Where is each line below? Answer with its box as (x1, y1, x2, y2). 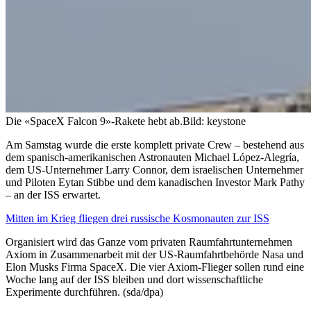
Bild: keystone (183, 115, 246, 127)
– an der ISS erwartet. (6, 188, 101, 201)
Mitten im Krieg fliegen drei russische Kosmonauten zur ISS (6, 212, 269, 224)
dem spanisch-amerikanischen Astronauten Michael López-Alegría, (6, 151, 299, 163)
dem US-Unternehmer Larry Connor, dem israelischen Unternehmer (6, 163, 303, 176)
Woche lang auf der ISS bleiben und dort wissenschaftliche (6, 273, 263, 285)
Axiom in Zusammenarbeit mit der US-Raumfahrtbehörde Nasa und (6, 248, 303, 260)
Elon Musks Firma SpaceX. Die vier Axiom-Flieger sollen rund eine (6, 260, 304, 273)
